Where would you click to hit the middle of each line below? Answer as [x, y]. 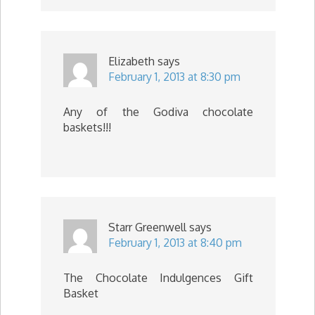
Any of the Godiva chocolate [158, 112]
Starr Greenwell [147, 227]
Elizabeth [131, 61]
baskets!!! [87, 127]
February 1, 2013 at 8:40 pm [175, 243]
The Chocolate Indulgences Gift [158, 278]
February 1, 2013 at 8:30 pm [174, 77]
